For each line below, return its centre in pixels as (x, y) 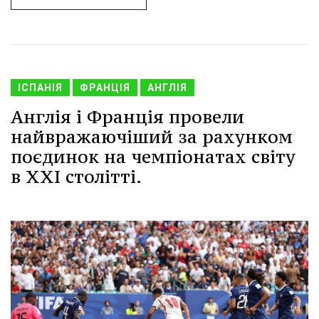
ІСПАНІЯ (40, 88)
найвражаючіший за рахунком (152, 137)
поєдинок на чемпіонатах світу (153, 157)
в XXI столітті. (76, 177)
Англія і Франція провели (127, 117)
